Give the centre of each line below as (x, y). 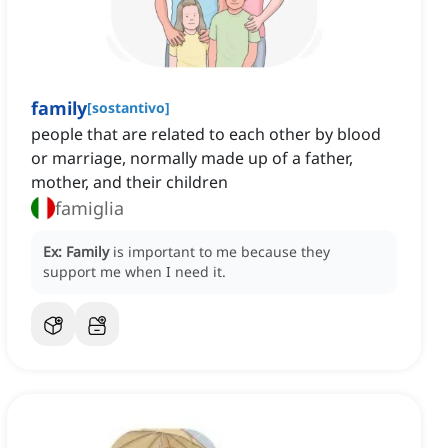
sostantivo (128, 108)
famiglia (89, 208)
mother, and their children (129, 182)
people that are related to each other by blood (206, 134)
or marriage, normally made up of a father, (192, 158)
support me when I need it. (134, 272)
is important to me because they (221, 252)
